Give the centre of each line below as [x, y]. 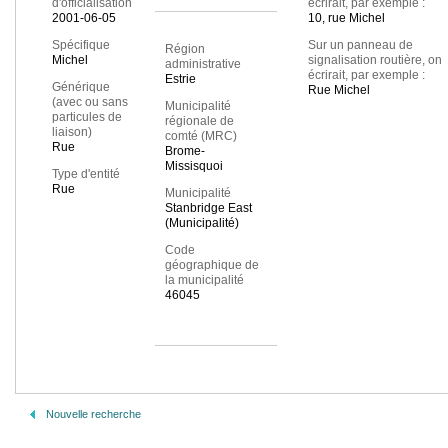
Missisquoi [193, 166]
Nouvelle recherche [93, 414]
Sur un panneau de [360, 45]
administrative [202, 64]
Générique [81, 87]
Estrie [180, 79]
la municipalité [204, 280]
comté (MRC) [200, 136]
